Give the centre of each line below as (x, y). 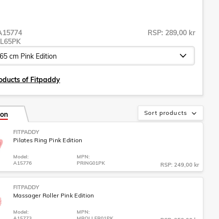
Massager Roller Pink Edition (54, 195)
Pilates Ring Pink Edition (48, 140)
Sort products (166, 113)
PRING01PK (91, 163)
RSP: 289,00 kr (171, 33)
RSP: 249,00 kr (180, 165)
